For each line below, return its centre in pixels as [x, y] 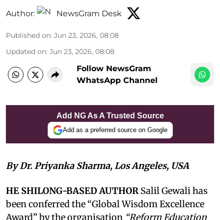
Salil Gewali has [173, 191]
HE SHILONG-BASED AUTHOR [72, 191]
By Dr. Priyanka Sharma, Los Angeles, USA [97, 165]
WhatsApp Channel [117, 80]
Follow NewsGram [114, 68]
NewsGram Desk [89, 14]
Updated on [26, 51]
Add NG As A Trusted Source [110, 115]
